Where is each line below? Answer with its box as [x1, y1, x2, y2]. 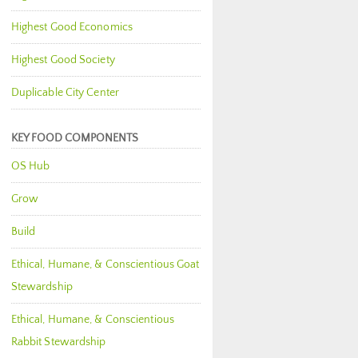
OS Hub [10, 160, 50, 173]
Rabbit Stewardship [10, 336, 106, 348]
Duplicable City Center [10, 86, 119, 99]
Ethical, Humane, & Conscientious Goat [10, 258, 200, 271]
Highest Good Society [10, 54, 115, 66]
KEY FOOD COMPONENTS [10, 132, 138, 145]
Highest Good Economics [10, 21, 133, 34]
